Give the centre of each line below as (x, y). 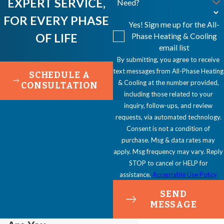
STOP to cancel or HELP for (168, 163)
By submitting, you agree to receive (168, 60)
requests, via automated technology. (168, 117)
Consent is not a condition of (168, 129)
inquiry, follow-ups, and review (168, 106)
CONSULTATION (59, 86)
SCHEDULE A (59, 75)
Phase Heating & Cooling (174, 36)
